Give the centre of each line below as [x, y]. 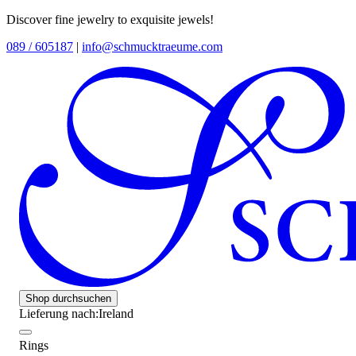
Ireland [116, 313]
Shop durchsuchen [68, 298]
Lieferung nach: [59, 313]
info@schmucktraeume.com [152, 46]
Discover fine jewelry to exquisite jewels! [110, 19]
